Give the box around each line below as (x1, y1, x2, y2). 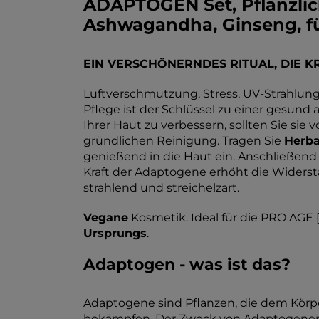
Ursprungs (83, 226, 147, 240)
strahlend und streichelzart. (83, 181, 239, 194)
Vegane (83, 211, 128, 224)
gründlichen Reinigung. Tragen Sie (83, 134, 284, 147)
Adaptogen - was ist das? (83, 255, 291, 274)
